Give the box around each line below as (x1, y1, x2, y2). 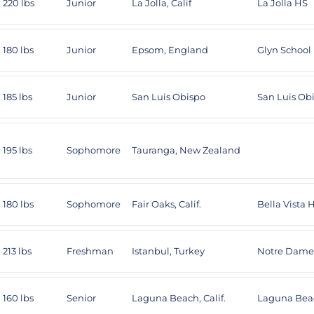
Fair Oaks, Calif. (132, 198, 201, 210)
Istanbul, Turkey (132, 245, 205, 257)
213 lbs (3, 245, 32, 257)
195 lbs (3, 144, 32, 156)
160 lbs (3, 292, 34, 303)
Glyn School (257, 44, 311, 55)
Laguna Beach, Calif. (132, 292, 226, 303)
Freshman (67, 245, 114, 257)
